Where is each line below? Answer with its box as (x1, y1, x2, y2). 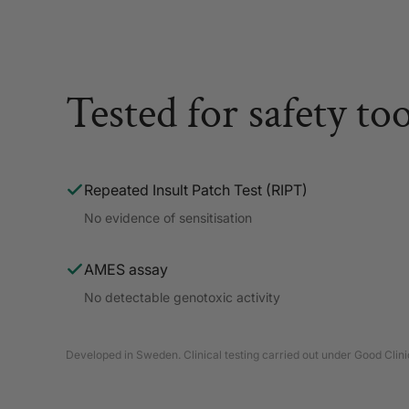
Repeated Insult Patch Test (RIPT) (84, 181, 308, 199)
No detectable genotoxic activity (84, 289, 280, 305)
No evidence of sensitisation (84, 210, 252, 225)
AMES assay (84, 260, 168, 278)
